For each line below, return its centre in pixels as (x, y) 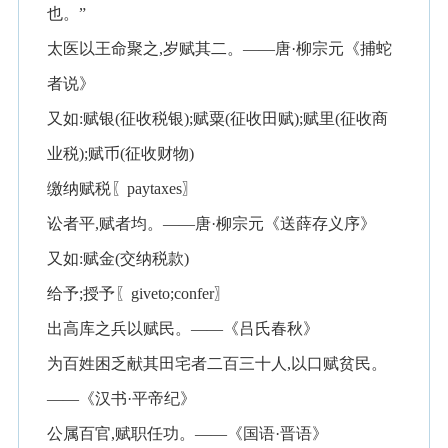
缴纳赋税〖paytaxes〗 (123, 188)
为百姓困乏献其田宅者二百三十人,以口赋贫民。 (217, 363)
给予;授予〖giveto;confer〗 (139, 293)
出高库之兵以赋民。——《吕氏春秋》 (183, 328)
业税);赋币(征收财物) (121, 153)
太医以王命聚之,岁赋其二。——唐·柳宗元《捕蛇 (220, 48)
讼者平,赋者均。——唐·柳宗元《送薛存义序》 (212, 223)
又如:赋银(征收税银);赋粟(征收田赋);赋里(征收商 (218, 118)
